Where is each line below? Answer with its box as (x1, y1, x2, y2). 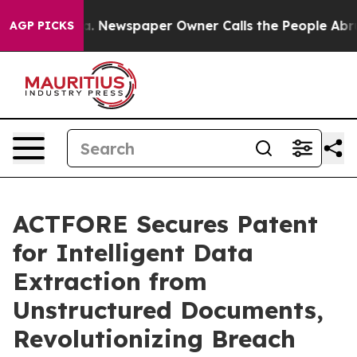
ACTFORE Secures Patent (13, 209, 318, 239)
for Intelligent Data (13, 237, 253, 268)
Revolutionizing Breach (13, 324, 296, 354)
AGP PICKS (10, 18, 74, 33)
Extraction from (13, 266, 207, 296)
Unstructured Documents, (13, 295, 324, 325)
